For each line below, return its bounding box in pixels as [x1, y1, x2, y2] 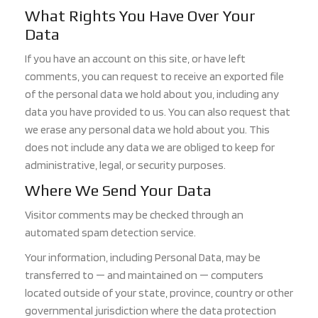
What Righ [25, 6, 102, 26]
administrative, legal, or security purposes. [25, 158, 226, 172]
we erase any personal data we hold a [25, 123, 202, 137]
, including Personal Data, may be [106, 251, 261, 265]
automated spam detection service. [25, 226, 196, 240]
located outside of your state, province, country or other [25, 286, 293, 300]
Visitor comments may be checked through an [25, 208, 243, 222]
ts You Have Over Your [102, 6, 256, 26]
